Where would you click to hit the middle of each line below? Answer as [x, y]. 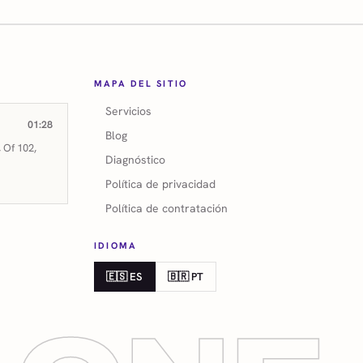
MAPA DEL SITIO [141, 83]
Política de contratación [167, 208]
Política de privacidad [160, 184]
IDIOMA [116, 245]
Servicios [128, 111]
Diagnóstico [135, 159]
